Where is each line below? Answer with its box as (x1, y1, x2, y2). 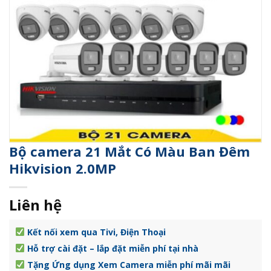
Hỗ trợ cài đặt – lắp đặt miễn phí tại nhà (24, 243, 201, 254)
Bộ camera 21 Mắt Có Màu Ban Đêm (9, 142, 250, 160)
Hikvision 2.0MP (9, 159, 116, 177)
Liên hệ (9, 195, 62, 215)
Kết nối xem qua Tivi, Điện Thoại (24, 226, 166, 238)
